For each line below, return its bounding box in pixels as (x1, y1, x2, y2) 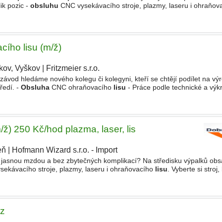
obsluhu (30, 1, 58, 10)
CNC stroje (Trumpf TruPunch (50, 173, 145, 181)
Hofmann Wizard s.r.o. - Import (11, 146, 117, 154)
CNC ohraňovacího (49, 83, 113, 92)
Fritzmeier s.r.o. (46, 64, 100, 73)
